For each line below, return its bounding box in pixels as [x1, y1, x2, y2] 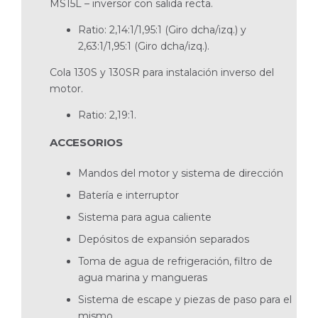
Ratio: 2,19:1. [78, 108, 136, 121]
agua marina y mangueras [78, 270, 207, 284]
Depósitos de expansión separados [78, 232, 249, 246]
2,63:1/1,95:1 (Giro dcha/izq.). [78, 39, 209, 53]
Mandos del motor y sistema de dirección [78, 166, 283, 180]
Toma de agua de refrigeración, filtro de [78, 254, 273, 268]
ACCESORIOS [50, 135, 123, 149]
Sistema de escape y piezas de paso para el [78, 292, 292, 306]
